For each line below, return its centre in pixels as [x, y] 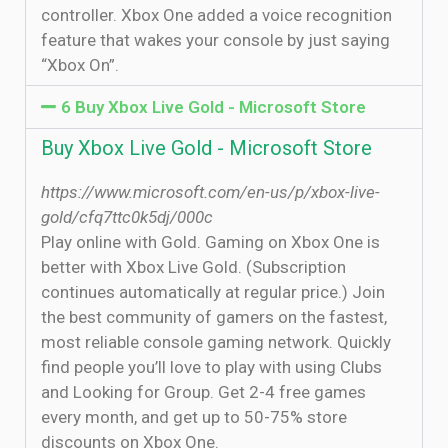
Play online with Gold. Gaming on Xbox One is [210, 242]
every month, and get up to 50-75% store [194, 417]
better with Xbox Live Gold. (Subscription [193, 267]
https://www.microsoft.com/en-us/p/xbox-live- [210, 192]
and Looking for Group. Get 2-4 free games [203, 392]
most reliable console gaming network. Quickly [216, 342]
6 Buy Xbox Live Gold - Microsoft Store [214, 107]
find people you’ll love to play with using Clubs [211, 367]
